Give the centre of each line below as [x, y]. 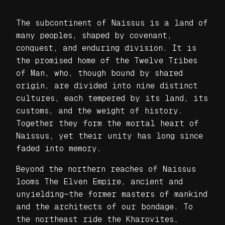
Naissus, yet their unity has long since [109, 136]
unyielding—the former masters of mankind [112, 194]
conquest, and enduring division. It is [106, 48]
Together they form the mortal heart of [107, 123]
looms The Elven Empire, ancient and [99, 181]
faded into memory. [59, 148]
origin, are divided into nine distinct [107, 85]
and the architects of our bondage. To [104, 206]
